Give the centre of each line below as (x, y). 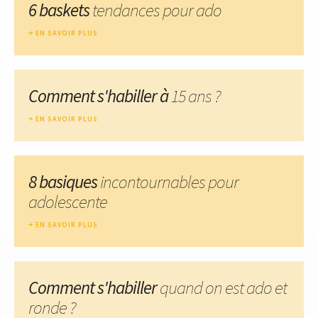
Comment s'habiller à (100, 95)
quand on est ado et (223, 287)
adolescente (68, 201)
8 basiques (64, 181)
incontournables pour (169, 181)
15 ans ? (196, 95)
